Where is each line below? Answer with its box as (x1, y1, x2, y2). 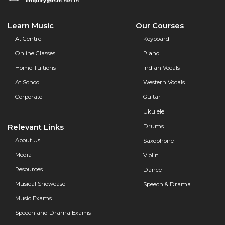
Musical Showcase (15, 180, 65, 187)
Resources (15, 165, 43, 173)
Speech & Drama (143, 180, 191, 188)
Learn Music (8, 21, 54, 30)
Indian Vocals (143, 64, 180, 71)
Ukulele (143, 107, 164, 115)
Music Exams (15, 194, 52, 202)
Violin (143, 151, 159, 159)
